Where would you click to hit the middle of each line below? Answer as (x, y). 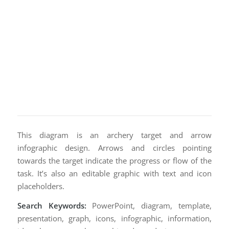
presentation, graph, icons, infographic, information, (114, 218)
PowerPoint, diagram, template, (149, 205)
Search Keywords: (52, 205)
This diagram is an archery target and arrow (114, 135)
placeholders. (41, 186)
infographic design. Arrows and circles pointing (114, 148)
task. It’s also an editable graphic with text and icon (114, 173)
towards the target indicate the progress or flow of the (114, 161)
